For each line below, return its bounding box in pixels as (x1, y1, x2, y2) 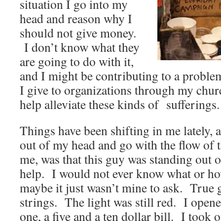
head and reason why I (20, 10, 132, 27)
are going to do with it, (20, 53, 134, 70)
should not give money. (20, 24, 136, 41)
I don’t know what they (20, 38, 140, 55)
